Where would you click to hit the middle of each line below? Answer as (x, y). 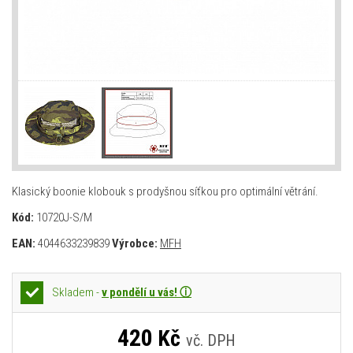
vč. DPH (211, 340)
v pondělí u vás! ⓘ (147, 292)
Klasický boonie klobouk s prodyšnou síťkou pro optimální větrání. (165, 191)
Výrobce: (135, 243)
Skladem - (77, 292)
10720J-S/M (64, 217)
